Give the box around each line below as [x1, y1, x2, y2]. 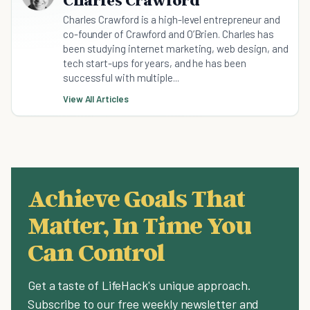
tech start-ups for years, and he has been [63, 57, 246, 70]
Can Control [28, 237, 165, 267]
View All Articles [63, 93, 129, 105]
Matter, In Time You [28, 210, 251, 240]
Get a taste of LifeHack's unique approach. [28, 277, 251, 293]
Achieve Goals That [28, 183, 245, 213]
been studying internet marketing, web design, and [63, 42, 289, 55]
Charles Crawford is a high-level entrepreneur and [63, 13, 280, 26]
